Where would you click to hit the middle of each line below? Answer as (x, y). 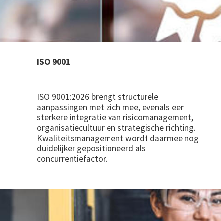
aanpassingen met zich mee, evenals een (111, 107)
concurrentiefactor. (72, 159)
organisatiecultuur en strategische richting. (116, 128)
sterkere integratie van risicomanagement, (115, 117)
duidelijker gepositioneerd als (91, 148)
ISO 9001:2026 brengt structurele (97, 97)
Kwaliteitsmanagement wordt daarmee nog (118, 138)
